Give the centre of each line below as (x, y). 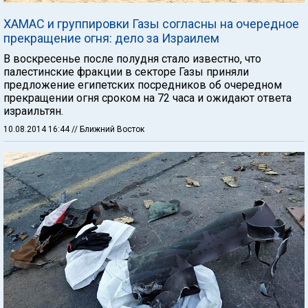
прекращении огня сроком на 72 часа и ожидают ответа (147, 98)
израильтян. (33, 111)
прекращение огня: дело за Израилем (111, 38)
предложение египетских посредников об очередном (143, 85)
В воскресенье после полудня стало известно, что (132, 59)
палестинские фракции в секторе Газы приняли (126, 72)
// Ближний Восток (108, 130)
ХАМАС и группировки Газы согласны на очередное (151, 24)
